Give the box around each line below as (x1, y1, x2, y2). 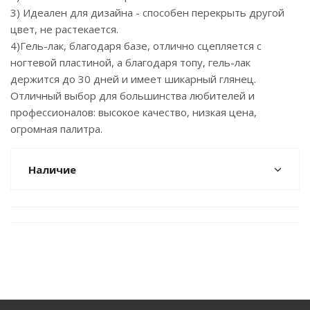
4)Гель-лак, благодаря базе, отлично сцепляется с (10, 39, 262, 53)
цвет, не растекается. (10, 22, 118, 36)
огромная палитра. (10, 122, 102, 136)
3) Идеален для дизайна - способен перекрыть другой (10, 6, 284, 19)
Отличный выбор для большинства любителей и (10, 89, 255, 102)
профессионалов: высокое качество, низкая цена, (10, 105, 257, 119)
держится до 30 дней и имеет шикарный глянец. (10, 72, 256, 86)
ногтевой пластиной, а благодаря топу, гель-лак (10, 55, 250, 69)
